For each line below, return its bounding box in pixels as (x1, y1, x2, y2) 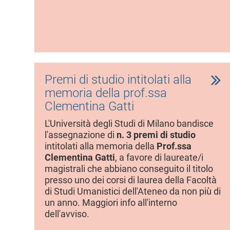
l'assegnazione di (45, 129, 117, 140)
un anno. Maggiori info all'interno (45, 197, 177, 208)
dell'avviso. (45, 208, 89, 219)
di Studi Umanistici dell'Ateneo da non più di (45, 186, 221, 197)
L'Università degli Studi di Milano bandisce (45, 118, 214, 129)
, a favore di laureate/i (115, 152, 203, 163)
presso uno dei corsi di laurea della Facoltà (45, 175, 217, 185)
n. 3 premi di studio (117, 129, 196, 140)
